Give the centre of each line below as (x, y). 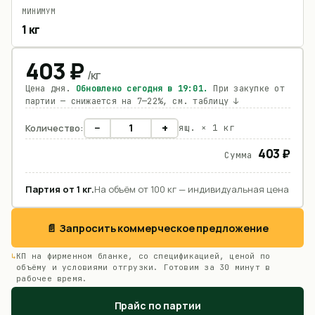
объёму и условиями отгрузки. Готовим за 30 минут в (143, 267)
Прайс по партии (157, 305)
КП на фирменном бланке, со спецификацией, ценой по (143, 256)
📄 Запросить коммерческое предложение (157, 228)
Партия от (51, 189)
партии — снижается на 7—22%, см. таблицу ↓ (132, 101)
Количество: (54, 128)
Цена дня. (50, 88)
